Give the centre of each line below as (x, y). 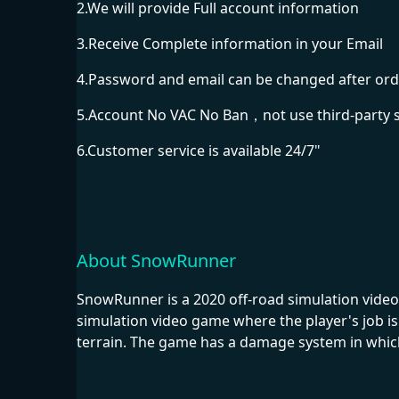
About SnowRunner (156, 260)
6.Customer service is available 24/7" (199, 151)
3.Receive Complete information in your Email (230, 44)
